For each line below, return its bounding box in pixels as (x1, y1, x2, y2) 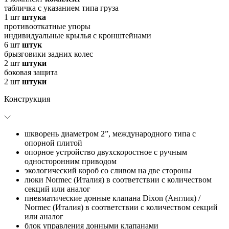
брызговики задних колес (4, 49, 93, 58)
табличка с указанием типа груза (4, 3, 119, 12)
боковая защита (4, 67, 58, 77)
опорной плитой (25, 138, 82, 147)
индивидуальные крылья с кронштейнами (4, 31, 151, 40)
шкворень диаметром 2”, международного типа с (25, 129, 196, 138)
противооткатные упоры (4, 21, 90, 31)
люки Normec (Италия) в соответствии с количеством (25, 175, 212, 184)
